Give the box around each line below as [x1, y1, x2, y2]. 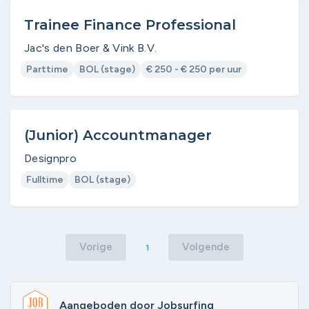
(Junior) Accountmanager [24, 127, 212, 143]
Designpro [24, 152, 77, 165]
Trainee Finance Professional [24, 17, 236, 33]
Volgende [182, 241, 230, 253]
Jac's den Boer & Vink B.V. [24, 41, 157, 54]
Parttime [26, 63, 68, 75]
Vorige [79, 241, 112, 253]
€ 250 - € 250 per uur [146, 63, 241, 75]
